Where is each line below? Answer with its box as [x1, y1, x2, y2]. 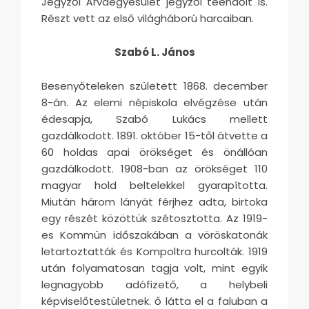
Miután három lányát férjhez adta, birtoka [41, 194, 268, 209]
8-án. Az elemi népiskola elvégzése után [41, 94, 268, 110]
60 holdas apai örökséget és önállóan [41, 144, 268, 159]
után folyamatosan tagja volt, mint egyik [41, 260, 268, 275]
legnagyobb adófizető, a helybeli [41, 277, 268, 292]
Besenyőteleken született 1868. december [41, 78, 268, 93]
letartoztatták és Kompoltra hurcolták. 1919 [41, 243, 268, 259]
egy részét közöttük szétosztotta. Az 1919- [41, 210, 268, 226]
